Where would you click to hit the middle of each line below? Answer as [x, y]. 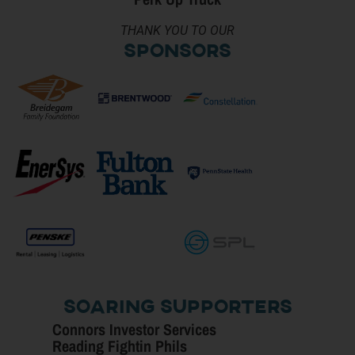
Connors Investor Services [134, 329]
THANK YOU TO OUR [177, 30]
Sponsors [177, 51]
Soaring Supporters [177, 307]
